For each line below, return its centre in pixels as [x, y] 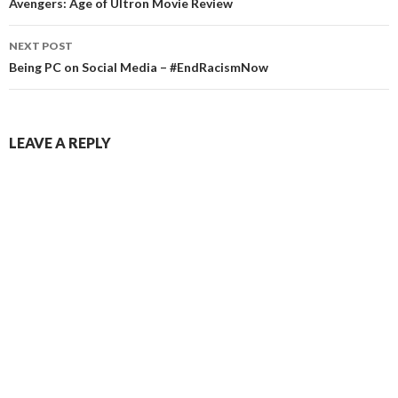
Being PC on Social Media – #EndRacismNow [139, 67]
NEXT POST [41, 45]
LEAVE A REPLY [60, 142]
